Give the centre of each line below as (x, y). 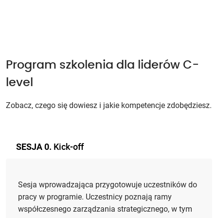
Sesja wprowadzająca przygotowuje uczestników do (108, 185)
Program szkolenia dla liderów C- (102, 65)
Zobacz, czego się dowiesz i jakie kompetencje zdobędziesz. (109, 106)
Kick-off (68, 147)
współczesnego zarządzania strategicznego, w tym (105, 209)
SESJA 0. (34, 147)
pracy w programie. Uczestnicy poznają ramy (95, 197)
